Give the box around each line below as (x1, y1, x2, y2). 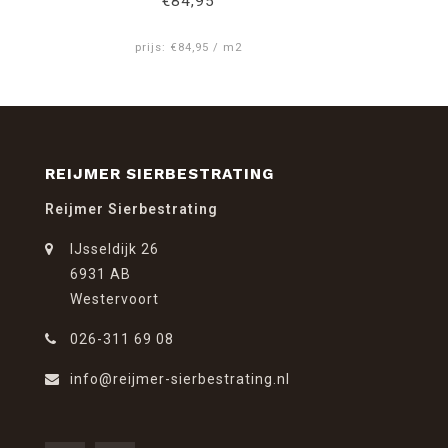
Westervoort (70, 291, 159, 308)
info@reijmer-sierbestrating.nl (70, 371, 290, 388)
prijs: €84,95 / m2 (134, 41, 242, 55)
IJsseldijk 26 (70, 241, 159, 258)
